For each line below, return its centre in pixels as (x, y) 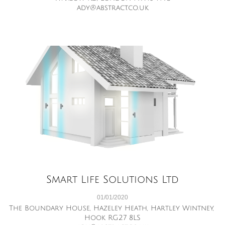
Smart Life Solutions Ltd (113, 180)
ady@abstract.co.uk (113, 8)
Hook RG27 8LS (113, 218)
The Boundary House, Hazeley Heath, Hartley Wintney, (111, 208)
